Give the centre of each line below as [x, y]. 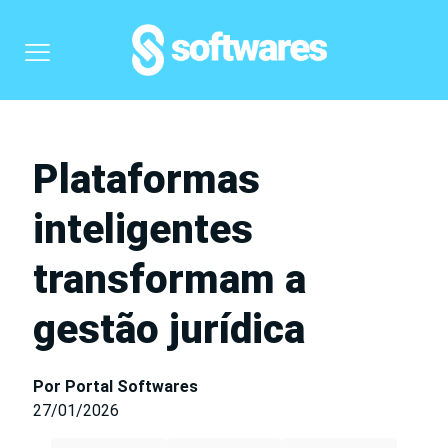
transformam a [169, 279]
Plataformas [146, 179]
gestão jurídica [169, 329]
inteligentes [143, 229]
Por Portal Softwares [115, 386]
